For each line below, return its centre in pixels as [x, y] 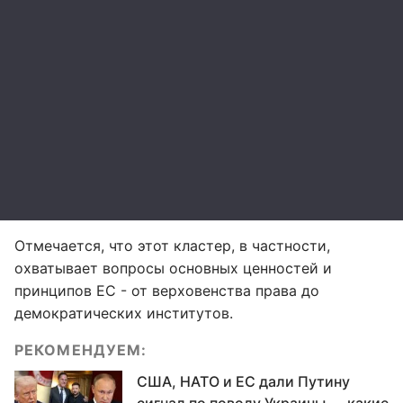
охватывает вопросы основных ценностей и [173, 268]
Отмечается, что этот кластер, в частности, [172, 246]
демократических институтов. [124, 313]
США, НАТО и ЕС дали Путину [243, 381]
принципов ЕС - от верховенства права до [167, 291]
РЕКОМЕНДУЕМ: [81, 350]
